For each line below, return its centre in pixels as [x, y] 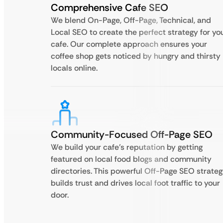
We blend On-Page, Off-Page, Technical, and [131, 20]
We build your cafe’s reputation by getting [127, 147]
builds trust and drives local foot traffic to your [135, 183]
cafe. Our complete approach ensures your [129, 44]
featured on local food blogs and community [131, 159]
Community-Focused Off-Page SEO [132, 134]
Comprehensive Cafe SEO [110, 7]
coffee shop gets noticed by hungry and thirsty [136, 56]
